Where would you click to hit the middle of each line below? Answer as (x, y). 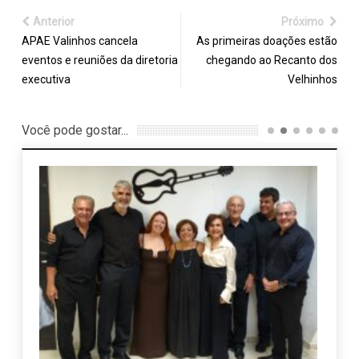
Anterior (53, 22)
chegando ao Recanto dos (272, 61)
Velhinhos (313, 80)
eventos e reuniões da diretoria (99, 61)
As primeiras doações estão (267, 41)
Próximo (304, 22)
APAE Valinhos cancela (79, 41)
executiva (46, 80)
